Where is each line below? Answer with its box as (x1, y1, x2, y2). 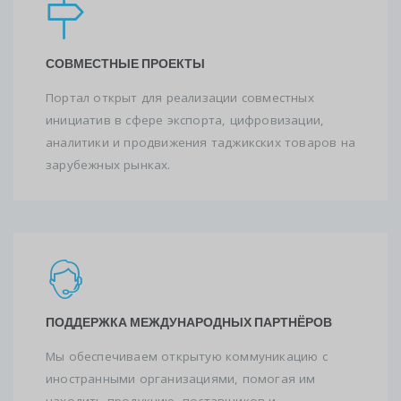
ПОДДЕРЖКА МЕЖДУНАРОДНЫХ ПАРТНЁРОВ (46, 313, 332, 332)
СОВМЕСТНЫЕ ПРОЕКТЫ (46, 54, 205, 73)
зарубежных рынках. (46, 156, 171, 173)
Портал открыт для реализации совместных (46, 89, 314, 106)
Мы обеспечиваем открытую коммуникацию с (46, 348, 328, 365)
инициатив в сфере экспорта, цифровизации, (46, 111, 325, 128)
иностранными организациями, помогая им (46, 371, 316, 388)
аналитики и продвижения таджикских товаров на (46, 133, 355, 150)
